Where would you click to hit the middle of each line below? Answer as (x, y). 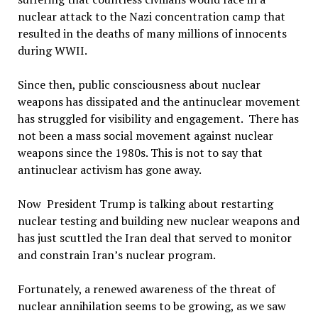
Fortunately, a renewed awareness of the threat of (146, 289)
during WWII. (52, 50)
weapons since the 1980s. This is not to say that (140, 153)
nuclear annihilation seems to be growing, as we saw (152, 306)
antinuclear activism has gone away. (109, 170)
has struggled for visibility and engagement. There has (158, 119)
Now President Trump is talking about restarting (145, 204)
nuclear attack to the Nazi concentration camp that (151, 16)
